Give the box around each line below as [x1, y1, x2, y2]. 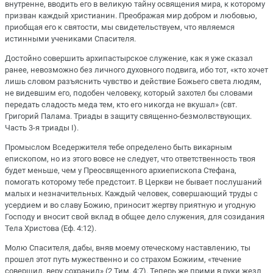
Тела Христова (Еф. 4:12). [5, 224, 96, 233]
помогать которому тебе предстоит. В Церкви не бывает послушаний [5, 177, 262, 187]
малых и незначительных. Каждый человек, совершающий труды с [5, 189, 258, 199]
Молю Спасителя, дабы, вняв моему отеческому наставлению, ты [5, 243, 250, 253]
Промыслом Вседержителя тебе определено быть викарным [5, 143, 232, 152]
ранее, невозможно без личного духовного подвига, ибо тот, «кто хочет [5, 65, 268, 74]
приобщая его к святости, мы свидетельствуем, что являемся [5, 22, 235, 32]
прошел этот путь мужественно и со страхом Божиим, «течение [5, 255, 241, 264]
